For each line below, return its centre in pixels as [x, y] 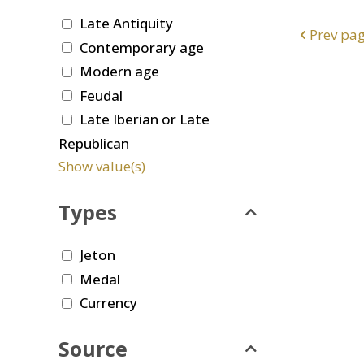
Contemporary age [142, 47]
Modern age [119, 71]
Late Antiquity [126, 24]
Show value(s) [102, 166]
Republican [94, 143]
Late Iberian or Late [145, 119]
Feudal [101, 95]
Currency [108, 303]
